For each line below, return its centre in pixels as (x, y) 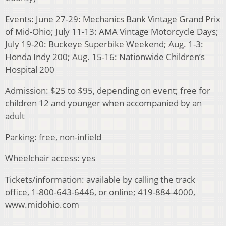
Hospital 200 (30, 70)
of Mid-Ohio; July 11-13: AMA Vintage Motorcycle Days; (112, 32)
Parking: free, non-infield (53, 137)
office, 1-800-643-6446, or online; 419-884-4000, (100, 192)
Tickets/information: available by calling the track (100, 180)
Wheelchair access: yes (50, 158)
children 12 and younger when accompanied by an (103, 103)
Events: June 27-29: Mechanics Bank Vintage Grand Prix (113, 19)
